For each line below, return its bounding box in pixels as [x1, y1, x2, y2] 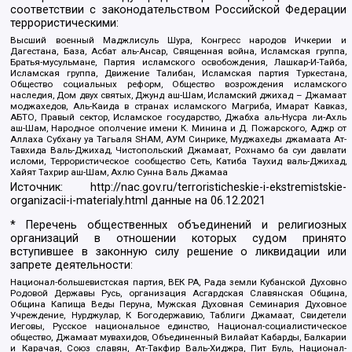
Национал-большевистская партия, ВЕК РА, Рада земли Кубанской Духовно [10, 277, 346, 288]
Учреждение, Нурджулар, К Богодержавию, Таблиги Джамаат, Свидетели [10, 310, 346, 321]
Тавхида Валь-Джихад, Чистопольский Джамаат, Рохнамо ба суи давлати [10, 144, 346, 156]
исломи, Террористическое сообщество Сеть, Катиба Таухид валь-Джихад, [10, 155, 346, 167]
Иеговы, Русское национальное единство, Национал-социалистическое [10, 321, 346, 332]
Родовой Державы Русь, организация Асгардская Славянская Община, [10, 288, 346, 299]
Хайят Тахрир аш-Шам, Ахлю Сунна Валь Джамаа [10, 166, 229, 178]
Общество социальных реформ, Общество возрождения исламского [10, 78, 346, 90]
